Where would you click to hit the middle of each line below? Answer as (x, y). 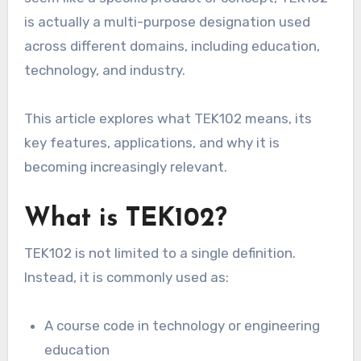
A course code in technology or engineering (183, 326)
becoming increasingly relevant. (125, 166)
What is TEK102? (125, 219)
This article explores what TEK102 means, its (168, 118)
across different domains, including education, (172, 46)
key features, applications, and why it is (151, 142)
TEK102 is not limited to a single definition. (160, 253)
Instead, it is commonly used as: (126, 278)
